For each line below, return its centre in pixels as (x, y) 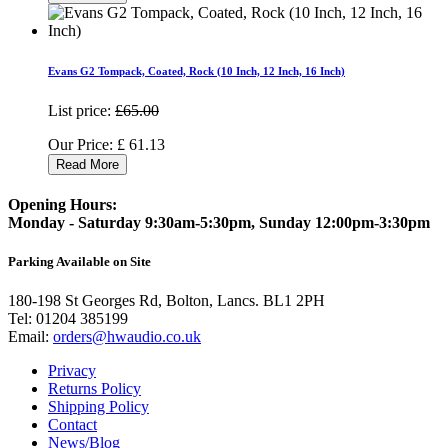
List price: (79, 110)
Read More (87, 164)
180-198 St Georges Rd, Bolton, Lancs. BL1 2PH (166, 301)
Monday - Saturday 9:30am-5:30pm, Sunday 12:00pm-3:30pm (219, 223)
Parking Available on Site (79, 262)
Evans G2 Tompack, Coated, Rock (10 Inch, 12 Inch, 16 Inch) (196, 70)
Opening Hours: (62, 205)
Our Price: (82, 144)
